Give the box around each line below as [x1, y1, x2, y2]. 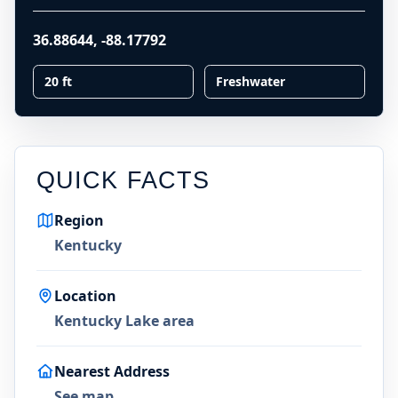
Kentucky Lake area [54, 311, 195, 330]
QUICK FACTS [36, 166, 210, 194]
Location [54, 286, 116, 306]
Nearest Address [54, 362, 170, 381]
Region [54, 211, 104, 230]
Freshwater [216, 73, 285, 90]
